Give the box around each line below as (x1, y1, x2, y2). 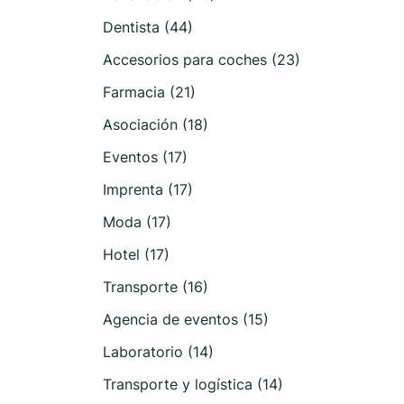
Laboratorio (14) (103, 343, 214, 361)
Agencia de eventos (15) (103, 310, 269, 328)
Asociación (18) (103, 115, 208, 133)
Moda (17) (103, 213, 171, 231)
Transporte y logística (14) (103, 375, 283, 393)
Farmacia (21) (103, 83, 196, 101)
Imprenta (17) (103, 180, 193, 198)
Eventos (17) (103, 148, 188, 166)
